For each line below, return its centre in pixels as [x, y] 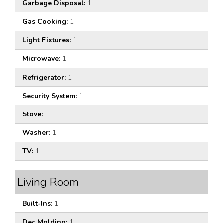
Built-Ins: [37, 203]
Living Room [48, 182]
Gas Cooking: [45, 22]
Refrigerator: [44, 77]
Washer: [36, 133]
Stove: [33, 114]
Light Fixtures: [47, 40]
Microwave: [41, 59]
